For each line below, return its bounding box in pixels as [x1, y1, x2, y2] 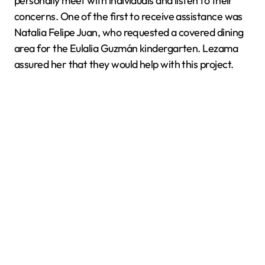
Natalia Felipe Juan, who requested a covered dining [14, 25, 244, 39]
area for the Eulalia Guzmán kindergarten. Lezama [14, 41, 238, 55]
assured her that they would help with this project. [14, 57, 234, 71]
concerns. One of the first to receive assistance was [14, 9, 243, 23]
